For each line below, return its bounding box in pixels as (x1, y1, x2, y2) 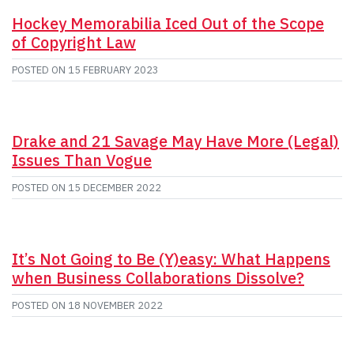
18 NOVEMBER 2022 (68, 298, 163, 312)
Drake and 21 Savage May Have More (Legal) (12, 130, 339, 152)
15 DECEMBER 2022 (68, 180, 161, 194)
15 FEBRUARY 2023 (68, 62, 159, 77)
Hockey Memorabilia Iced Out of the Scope (12, 12, 324, 34)
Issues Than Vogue (12, 149, 152, 171)
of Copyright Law (12, 31, 136, 53)
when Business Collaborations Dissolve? (12, 266, 304, 288)
